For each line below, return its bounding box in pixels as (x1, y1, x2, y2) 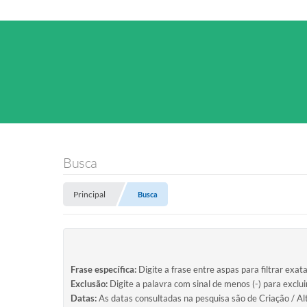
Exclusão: (71, 278, 108, 289)
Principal (73, 189, 106, 199)
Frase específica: (71, 264, 136, 275)
